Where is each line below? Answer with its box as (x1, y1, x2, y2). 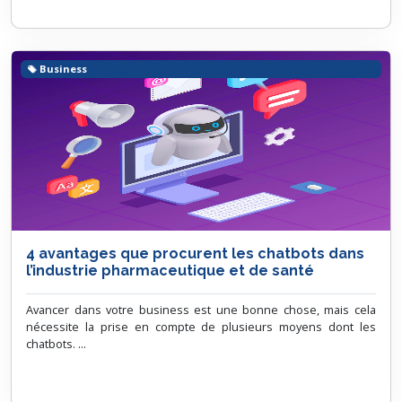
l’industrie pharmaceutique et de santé (26, 262, 314, 279)
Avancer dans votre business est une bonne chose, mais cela (26, 301, 376, 318)
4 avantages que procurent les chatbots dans (26, 245, 364, 262)
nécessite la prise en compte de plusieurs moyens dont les (26, 319, 376, 335)
